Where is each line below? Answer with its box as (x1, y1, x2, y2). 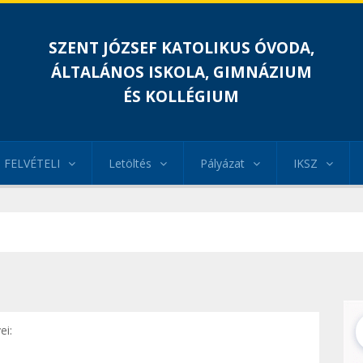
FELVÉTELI (4, 156, 60, 171)
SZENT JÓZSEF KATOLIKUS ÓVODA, (48, 37, 314, 58)
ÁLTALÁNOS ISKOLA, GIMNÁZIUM (50, 62, 312, 83)
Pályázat (200, 156, 245, 171)
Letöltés (109, 156, 152, 171)
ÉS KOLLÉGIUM (123, 86, 240, 107)
